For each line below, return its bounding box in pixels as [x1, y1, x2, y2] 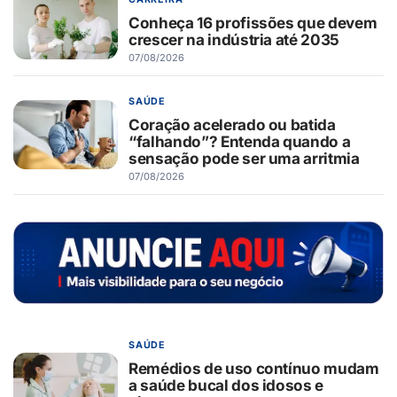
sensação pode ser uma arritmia [128, 149, 360, 168]
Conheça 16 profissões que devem [128, 13, 378, 33]
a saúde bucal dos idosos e [128, 376, 324, 395]
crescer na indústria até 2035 [128, 30, 340, 50]
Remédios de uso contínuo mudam [128, 359, 379, 378]
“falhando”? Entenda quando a [128, 132, 351, 152]
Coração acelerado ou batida [128, 115, 336, 135]
